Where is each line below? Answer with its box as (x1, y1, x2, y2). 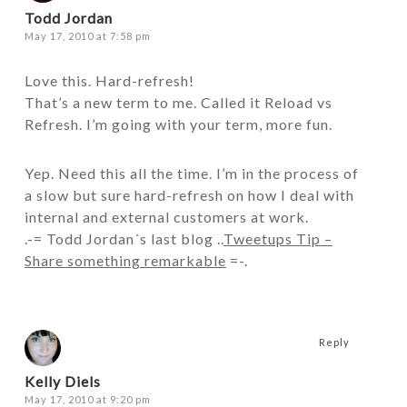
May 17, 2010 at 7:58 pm (24, 30, 151, 42)
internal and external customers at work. (24, 208, 309, 225)
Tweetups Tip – (223, 230, 333, 247)
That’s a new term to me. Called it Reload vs (24, 94, 333, 111)
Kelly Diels (24, 372, 101, 390)
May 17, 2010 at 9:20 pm (24, 393, 151, 405)
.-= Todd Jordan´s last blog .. (24, 230, 223, 247)
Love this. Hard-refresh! (24, 72, 194, 89)
